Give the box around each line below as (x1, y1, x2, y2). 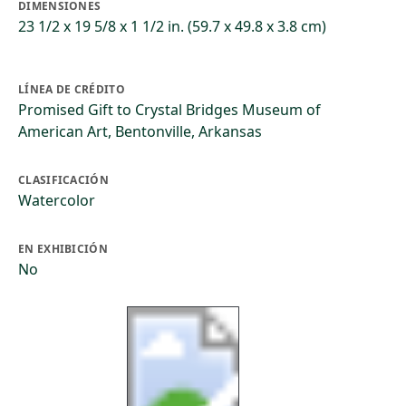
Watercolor (18, 190, 95, 210)
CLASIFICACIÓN (18, 172, 109, 188)
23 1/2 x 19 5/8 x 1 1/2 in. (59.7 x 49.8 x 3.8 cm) (18, 16, 326, 36)
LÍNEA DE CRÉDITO (18, 82, 125, 97)
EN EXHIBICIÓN (18, 241, 108, 256)
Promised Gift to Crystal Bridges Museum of (18, 100, 321, 120)
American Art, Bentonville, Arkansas (18, 121, 262, 141)
